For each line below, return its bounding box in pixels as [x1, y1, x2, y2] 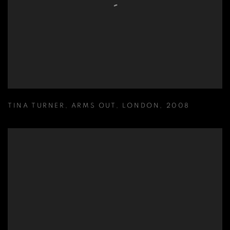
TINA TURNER [8, 103, 65, 110]
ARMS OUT [71, 103, 116, 110]
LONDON [122, 103, 160, 110]
